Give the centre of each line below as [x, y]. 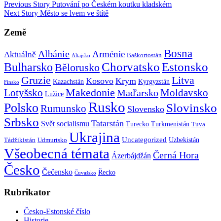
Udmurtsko [52, 140]
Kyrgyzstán [154, 81]
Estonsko [185, 67]
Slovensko [146, 109]
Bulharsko [28, 67]
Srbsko [21, 122]
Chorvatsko [131, 67]
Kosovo [100, 81]
